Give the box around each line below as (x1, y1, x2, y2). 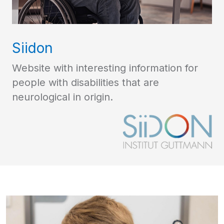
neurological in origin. (12, 90, 113, 103)
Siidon (12, 39, 53, 56)
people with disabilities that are (12, 76, 159, 88)
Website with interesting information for (12, 61, 198, 74)
